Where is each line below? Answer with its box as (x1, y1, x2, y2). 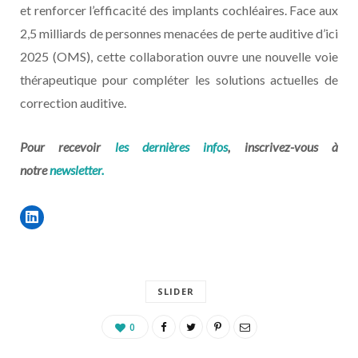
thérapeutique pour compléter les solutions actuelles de (20, 72, 338, 88)
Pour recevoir (20, 139, 115, 155)
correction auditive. (20, 95, 126, 111)
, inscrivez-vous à (228, 139, 339, 155)
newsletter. (50, 162, 104, 178)
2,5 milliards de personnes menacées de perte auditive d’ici (20, 26, 338, 42)
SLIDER (157, 285, 194, 298)
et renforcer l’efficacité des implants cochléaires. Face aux (20, 2, 338, 18)
